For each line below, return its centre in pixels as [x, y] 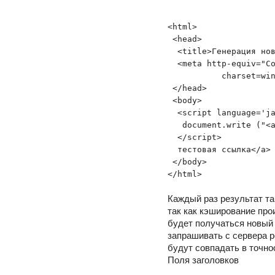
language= [236, 113]
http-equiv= [231, 64]
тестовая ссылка [209, 149]
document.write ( [214, 125]
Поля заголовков [203, 260]
